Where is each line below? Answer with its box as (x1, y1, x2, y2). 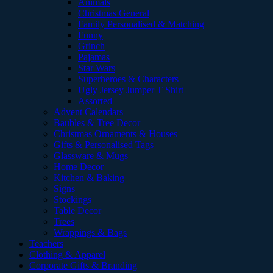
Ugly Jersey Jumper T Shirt (78, 84, 183, 95)
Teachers (29, 238, 63, 249)
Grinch (78, 40, 105, 51)
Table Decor (54, 205, 101, 216)
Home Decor (54, 161, 104, 172)
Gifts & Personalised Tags (54, 139, 154, 150)
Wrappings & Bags (54, 227, 127, 238)
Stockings (54, 194, 91, 205)
